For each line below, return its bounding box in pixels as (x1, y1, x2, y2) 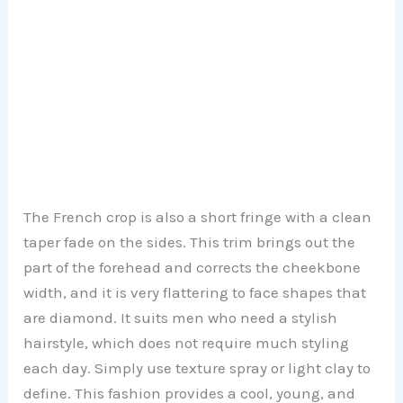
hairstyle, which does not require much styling (23, 333, 350, 352)
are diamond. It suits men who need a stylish (23, 308, 338, 327)
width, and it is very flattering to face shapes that (23, 282, 367, 301)
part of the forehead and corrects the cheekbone (23, 257, 362, 276)
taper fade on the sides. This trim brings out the (23, 232, 356, 251)
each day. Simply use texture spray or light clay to (23, 358, 372, 377)
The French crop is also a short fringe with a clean (23, 207, 372, 226)
